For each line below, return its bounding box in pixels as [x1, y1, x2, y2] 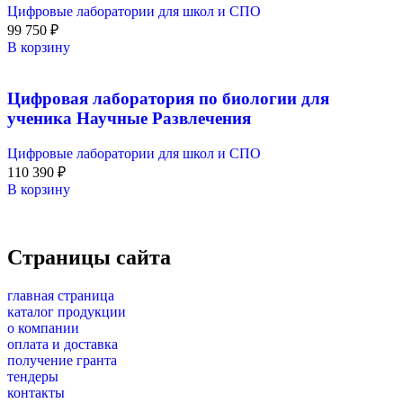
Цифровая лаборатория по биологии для [7, 88, 329, 108]
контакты [7, 385, 65, 401]
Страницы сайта [7, 246, 171, 270]
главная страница [7, 288, 114, 304]
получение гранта [7, 353, 117, 369]
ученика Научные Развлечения [7, 108, 251, 128]
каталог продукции [7, 304, 126, 320]
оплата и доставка [7, 336, 118, 353]
